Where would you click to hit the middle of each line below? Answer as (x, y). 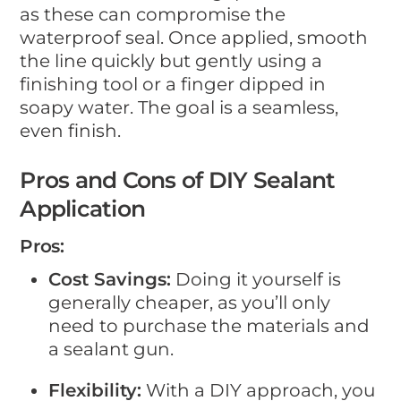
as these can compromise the (153, 14)
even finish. (71, 130)
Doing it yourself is (256, 280)
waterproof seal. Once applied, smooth (194, 37)
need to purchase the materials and (209, 326)
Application (83, 208)
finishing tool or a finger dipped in (173, 84)
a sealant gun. (111, 350)
